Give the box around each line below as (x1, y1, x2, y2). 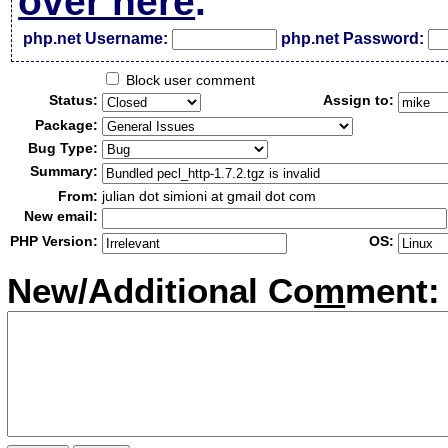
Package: (35, 117, 99, 133)
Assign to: (323, 92, 395, 108)
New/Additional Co (7, 271, 315, 311)
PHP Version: (10, 233, 99, 249)
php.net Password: (281, 30, 425, 47)
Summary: (30, 163, 99, 179)
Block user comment (122, 72, 256, 88)
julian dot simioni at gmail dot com (102, 188, 317, 204)
